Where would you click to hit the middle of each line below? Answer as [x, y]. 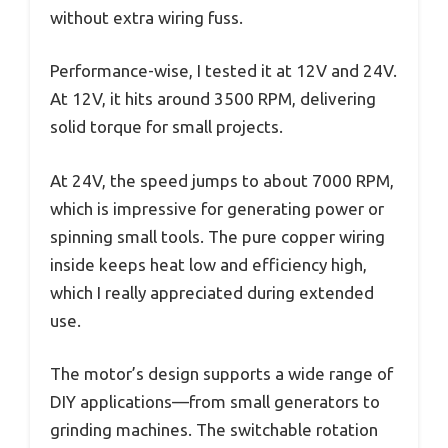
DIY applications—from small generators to [215, 401]
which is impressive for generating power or [217, 208]
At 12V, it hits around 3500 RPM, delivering [213, 98]
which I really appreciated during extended [212, 292]
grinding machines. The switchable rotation [214, 429]
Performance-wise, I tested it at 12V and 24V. [223, 70]
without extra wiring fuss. [146, 17]
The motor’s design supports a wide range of [221, 373]
